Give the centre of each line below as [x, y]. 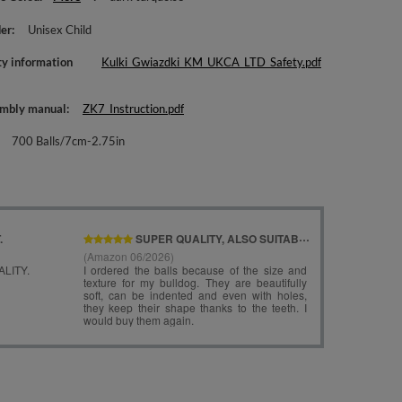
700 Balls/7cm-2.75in [69, 141]
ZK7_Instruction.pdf [134, 109]
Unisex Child [60, 30]
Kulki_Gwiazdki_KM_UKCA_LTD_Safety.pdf [211, 62]
